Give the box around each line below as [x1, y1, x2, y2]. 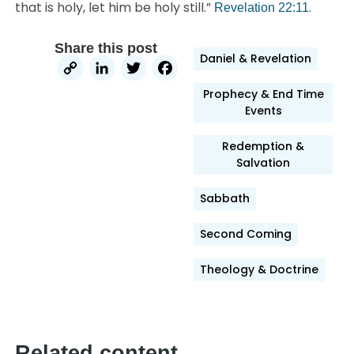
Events [244, 103, 282, 119]
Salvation [236, 155, 291, 171]
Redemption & [222, 138, 305, 154]
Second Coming [200, 226, 292, 242]
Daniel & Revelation [200, 51, 312, 66]
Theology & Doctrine [200, 262, 319, 277]
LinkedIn [118, 57, 215, 85]
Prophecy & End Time [202, 86, 324, 102]
